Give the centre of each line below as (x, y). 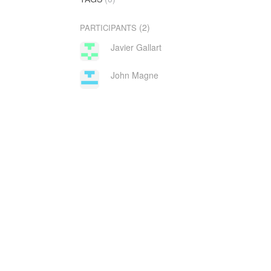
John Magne (134, 75)
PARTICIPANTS (109, 28)
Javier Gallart (136, 47)
